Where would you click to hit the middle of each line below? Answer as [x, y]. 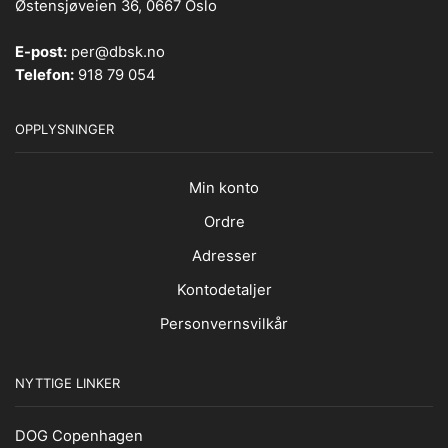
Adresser [224, 255]
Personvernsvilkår [224, 323]
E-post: [41, 52]
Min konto [224, 187]
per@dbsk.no [116, 52]
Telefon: [44, 75]
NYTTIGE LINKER [67, 382]
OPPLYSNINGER [64, 128]
